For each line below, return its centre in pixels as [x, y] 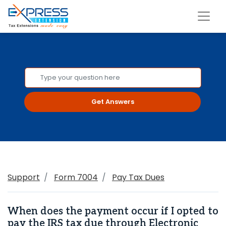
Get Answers [112, 102]
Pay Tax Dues [138, 177]
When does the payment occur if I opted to [113, 211]
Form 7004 [76, 177]
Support [24, 177]
